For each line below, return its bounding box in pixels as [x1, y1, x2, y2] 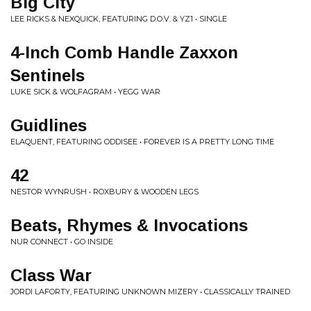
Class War [10, 266, 92, 285]
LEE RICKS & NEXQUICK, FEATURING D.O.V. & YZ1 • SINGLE [10, 14, 227, 24]
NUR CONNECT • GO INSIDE [10, 237, 113, 246]
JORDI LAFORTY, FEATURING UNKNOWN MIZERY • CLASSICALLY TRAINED [10, 287, 290, 296]
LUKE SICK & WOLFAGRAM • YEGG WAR [10, 87, 160, 96]
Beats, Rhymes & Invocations [10, 216, 248, 235]
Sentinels [10, 66, 85, 85]
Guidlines [10, 116, 87, 135]
